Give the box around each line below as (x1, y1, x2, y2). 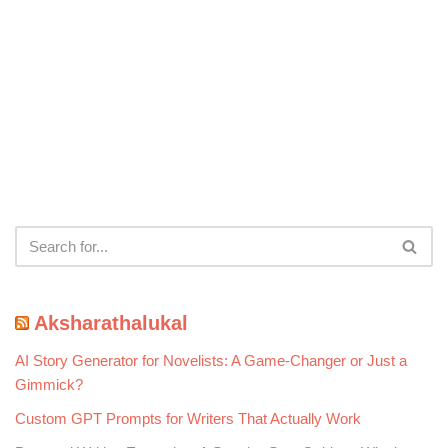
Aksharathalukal (34, 311, 188, 334)
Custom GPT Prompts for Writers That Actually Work (15, 409, 361, 427)
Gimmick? (15, 375, 83, 393)
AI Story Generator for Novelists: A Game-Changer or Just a (15, 351, 407, 369)
